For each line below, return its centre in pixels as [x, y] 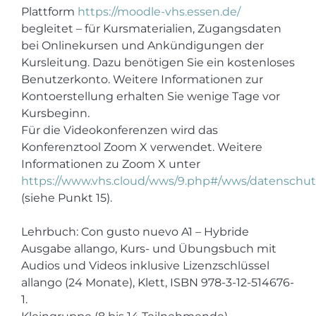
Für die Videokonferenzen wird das [120, 130]
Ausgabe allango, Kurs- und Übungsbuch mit [149, 249]
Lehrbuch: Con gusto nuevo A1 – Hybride [135, 232]
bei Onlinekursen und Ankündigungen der [142, 45]
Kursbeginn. [55, 113]
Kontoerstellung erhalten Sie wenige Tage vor [151, 96]
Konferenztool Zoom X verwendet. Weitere [142, 147]
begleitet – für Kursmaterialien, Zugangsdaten [151, 29]
